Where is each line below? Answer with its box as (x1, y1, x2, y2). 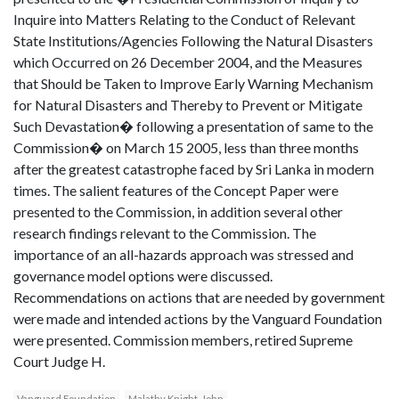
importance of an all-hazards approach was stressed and (13, 246, 354, 264)
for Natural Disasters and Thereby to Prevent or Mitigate (13, 96, 362, 114)
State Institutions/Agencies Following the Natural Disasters (13, 32, 373, 50)
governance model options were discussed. (13, 267, 273, 285)
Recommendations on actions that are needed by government (13, 289, 385, 306)
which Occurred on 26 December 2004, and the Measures (13, 53, 362, 71)
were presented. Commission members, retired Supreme (13, 331, 353, 349)
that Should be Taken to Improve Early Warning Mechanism (13, 75, 373, 93)
